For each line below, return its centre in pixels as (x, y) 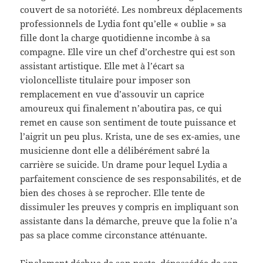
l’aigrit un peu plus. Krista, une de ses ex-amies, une (130, 136)
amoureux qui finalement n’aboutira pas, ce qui (121, 108)
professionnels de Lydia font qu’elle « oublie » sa (123, 24)
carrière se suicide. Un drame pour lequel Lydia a (124, 165)
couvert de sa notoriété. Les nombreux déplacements (131, 10)
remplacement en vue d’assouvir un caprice (112, 94)
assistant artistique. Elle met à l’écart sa (102, 66)
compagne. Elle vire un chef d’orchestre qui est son (128, 52)
